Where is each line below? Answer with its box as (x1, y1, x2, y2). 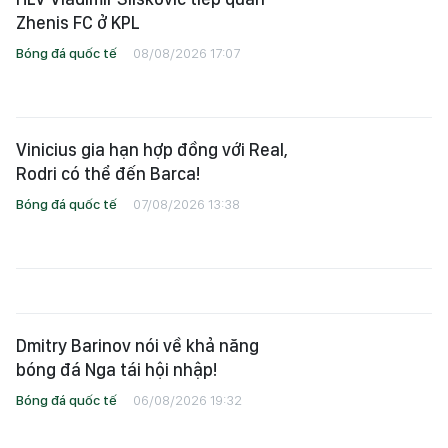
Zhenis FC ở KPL (16, 12, 140, 33)
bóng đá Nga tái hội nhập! (16, 359, 217, 380)
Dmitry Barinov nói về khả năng (16, 335, 259, 356)
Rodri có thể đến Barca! (16, 163, 200, 184)
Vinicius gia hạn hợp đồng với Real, (16, 139, 288, 160)
